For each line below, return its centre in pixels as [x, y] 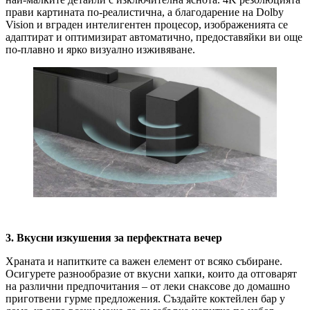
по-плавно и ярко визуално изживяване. [100, 50]
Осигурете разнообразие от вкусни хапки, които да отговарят [151, 274]
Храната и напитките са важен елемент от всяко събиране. [144, 262]
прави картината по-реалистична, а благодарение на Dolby [145, 12]
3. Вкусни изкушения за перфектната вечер [114, 238]
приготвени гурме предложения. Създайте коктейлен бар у [145, 299]
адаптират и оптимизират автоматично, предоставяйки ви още [154, 37]
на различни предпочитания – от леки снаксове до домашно [148, 286]
